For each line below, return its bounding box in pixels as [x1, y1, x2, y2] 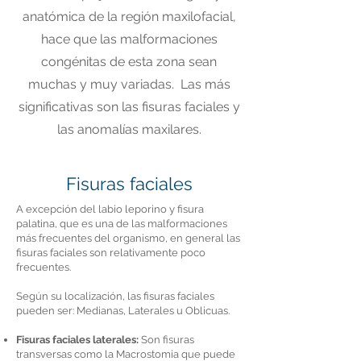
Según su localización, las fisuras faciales [16, 290, 214, 302]
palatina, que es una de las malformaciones [16, 218, 227, 230]
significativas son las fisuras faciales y [18, 99, 240, 114]
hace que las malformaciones [40, 31, 218, 47]
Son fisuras [141, 334, 194, 346]
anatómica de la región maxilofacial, [22, 9, 236, 24]
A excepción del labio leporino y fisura [16, 203, 204, 215]
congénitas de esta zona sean [41, 54, 217, 69]
